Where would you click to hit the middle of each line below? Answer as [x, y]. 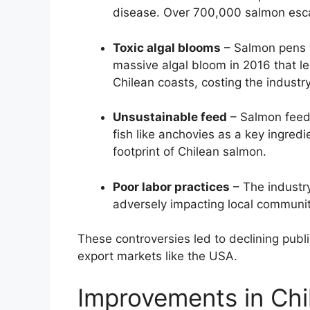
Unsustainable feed [170, 117]
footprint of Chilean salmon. [190, 152]
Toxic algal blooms [167, 47]
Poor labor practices [171, 186]
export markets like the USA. [157, 256]
